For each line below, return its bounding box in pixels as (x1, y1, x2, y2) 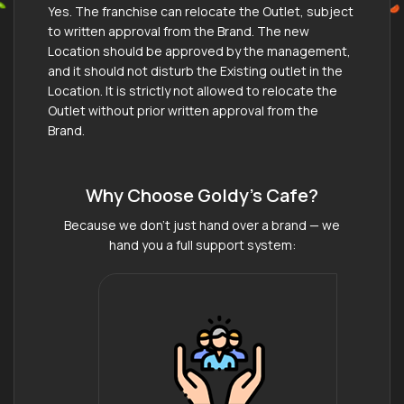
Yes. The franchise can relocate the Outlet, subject (48, 2, 353, 20)
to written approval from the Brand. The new (48, 22, 309, 40)
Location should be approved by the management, (48, 41, 351, 60)
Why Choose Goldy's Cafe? (86, 182, 318, 207)
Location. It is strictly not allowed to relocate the (48, 81, 337, 99)
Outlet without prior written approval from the (48, 101, 318, 119)
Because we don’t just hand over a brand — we (64, 216, 340, 234)
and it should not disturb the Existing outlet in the (48, 61, 343, 79)
